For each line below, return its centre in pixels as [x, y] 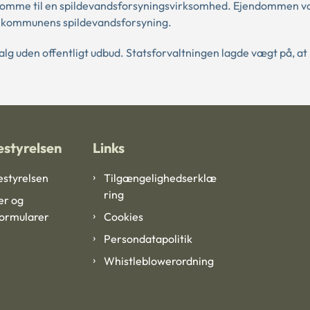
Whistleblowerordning [159, 261]
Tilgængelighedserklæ [160, 178]
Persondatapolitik [148, 239]
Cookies [124, 217]
